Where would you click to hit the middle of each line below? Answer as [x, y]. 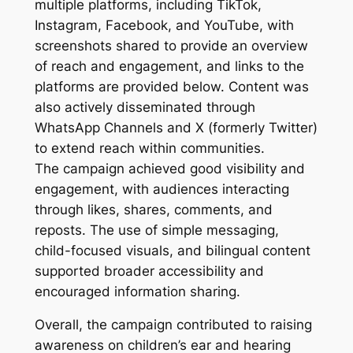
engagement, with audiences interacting [162, 189]
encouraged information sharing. [137, 291]
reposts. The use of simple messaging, [156, 230]
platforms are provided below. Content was [171, 86]
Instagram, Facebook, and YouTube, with [164, 25]
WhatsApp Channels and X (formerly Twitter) [176, 127]
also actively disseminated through [145, 107]
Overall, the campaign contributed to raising [173, 325]
